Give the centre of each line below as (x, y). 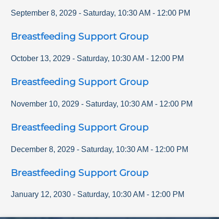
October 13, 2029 (41, 59)
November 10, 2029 (45, 104)
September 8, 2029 (44, 13)
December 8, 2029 (43, 149)
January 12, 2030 (41, 195)
